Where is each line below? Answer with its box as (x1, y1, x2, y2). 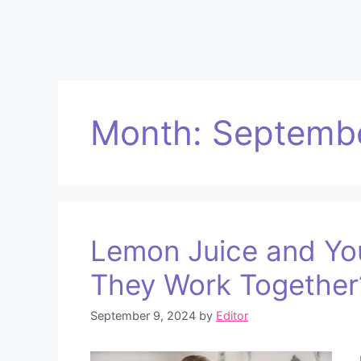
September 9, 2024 (90, 309, 196, 323)
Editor (216, 309, 248, 323)
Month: (90, 112, 212, 154)
